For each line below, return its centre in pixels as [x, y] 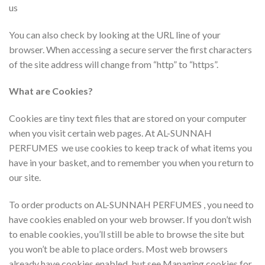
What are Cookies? [51, 91]
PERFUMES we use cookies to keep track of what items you [130, 148]
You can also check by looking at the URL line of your [115, 34]
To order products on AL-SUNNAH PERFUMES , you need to [131, 204]
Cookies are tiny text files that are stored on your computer [128, 118]
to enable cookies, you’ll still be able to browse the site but [127, 234]
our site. [25, 177]
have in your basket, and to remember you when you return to [131, 163]
